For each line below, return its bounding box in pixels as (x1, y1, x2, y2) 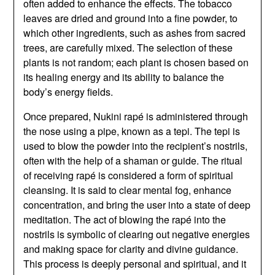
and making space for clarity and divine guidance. (23, 241, 239, 256)
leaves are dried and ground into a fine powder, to (23, 10, 238, 25)
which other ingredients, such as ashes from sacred (23, 25, 246, 40)
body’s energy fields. (23, 84, 114, 99)
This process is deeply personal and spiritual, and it (23, 256, 247, 271)
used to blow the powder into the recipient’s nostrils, (23, 138, 248, 153)
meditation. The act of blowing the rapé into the (23, 212, 227, 227)
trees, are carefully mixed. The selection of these (23, 40, 233, 55)
